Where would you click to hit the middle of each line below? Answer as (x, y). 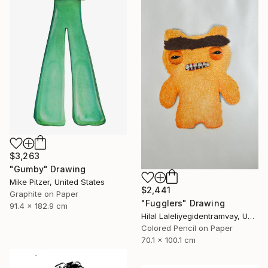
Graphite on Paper (44, 194)
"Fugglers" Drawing (183, 203)
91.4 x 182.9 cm (39, 205)
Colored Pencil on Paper (187, 228)
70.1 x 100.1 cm (168, 240)
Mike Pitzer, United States (57, 182)
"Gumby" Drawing (48, 169)
